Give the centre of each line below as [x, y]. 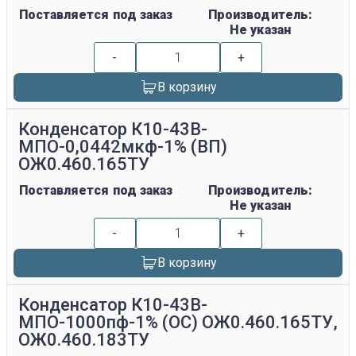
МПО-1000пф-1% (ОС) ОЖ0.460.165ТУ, [178, 323]
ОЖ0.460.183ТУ [84, 340]
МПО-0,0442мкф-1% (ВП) [123, 147]
